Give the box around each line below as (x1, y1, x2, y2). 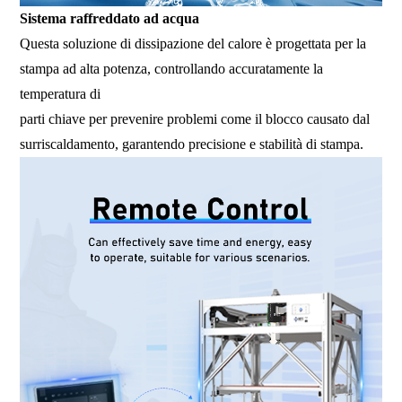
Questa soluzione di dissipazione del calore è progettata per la (20, 35, 367, 51)
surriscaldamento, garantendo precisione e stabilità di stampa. (20, 135, 364, 152)
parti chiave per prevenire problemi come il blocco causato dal (20, 110, 371, 127)
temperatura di (20, 85, 105, 101)
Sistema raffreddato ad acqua (20, 10, 200, 26)
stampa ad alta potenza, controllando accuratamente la (20, 60, 324, 76)
